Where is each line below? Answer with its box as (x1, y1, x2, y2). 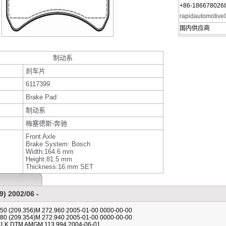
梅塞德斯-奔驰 (26, 120, 67, 127)
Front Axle (26, 133, 55, 140)
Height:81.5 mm (26, 155, 72, 163)
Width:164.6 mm (26, 148, 74, 155)
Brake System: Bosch (26, 140, 90, 148)
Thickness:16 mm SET (26, 163, 93, 171)
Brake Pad (26, 93, 56, 101)
